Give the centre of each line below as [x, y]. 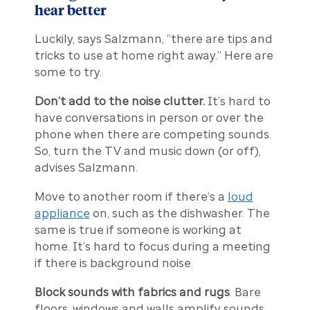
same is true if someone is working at [138, 229]
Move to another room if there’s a [131, 196]
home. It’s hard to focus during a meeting [152, 246]
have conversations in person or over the [149, 117]
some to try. [68, 72]
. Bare [245, 292]
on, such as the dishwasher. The [180, 213]
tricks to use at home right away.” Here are [154, 55]
